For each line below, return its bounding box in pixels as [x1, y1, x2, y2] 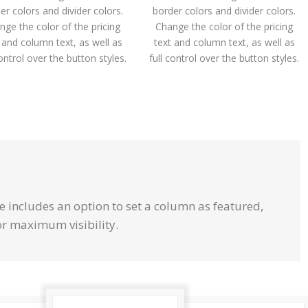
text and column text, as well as [153, 36, 295, 49]
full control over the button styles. [149, 52, 300, 65]
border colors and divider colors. [153, 4, 296, 17]
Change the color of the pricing [155, 20, 294, 33]
